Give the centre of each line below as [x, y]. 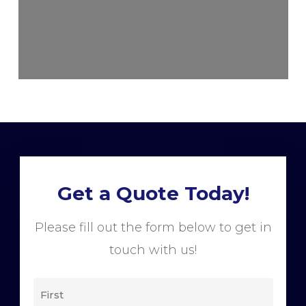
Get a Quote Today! [153, 194]
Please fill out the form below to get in [153, 228]
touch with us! [153, 250]
